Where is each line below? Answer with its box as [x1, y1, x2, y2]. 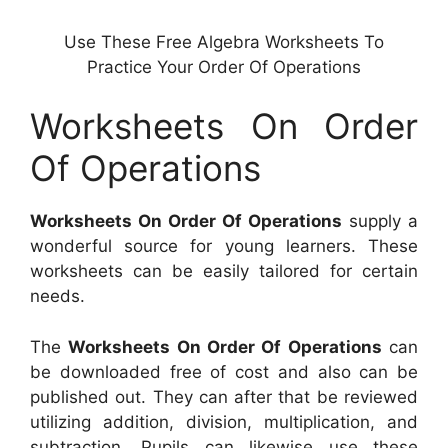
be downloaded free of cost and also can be [30, 361, 418, 382]
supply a [342, 211, 418, 232]
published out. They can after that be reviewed [30, 386, 418, 407]
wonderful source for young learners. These [30, 236, 418, 257]
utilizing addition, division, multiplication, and [30, 411, 418, 432]
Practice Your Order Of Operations [87, 56, 361, 77]
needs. [30, 286, 85, 307]
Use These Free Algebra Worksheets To [64, 31, 384, 52]
